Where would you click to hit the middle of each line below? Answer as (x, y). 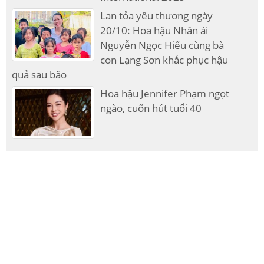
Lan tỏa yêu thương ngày (157, 15)
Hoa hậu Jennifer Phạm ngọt (165, 93)
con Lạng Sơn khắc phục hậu (164, 60)
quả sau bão (39, 74)
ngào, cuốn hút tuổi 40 (151, 108)
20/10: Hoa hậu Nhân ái (154, 30)
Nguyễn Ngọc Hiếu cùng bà (162, 45)
